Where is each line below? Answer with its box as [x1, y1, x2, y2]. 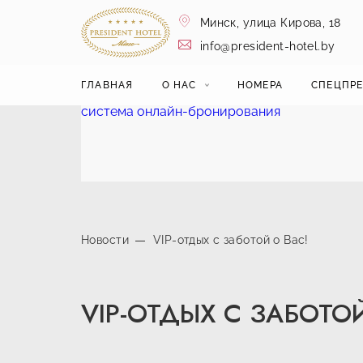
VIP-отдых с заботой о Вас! [152, 233, 309, 246]
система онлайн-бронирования [81, 104, 280, 119]
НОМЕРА [237, 79, 283, 91]
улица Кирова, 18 [242, 16, 341, 29]
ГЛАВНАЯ [81, 79, 134, 91]
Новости [81, 233, 129, 246]
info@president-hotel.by [196, 40, 335, 53]
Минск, [199, 16, 240, 29]
